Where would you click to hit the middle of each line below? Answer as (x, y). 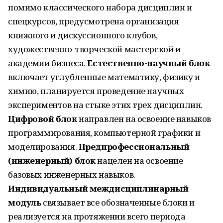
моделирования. (43, 147)
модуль (25, 202)
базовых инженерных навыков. (72, 174)
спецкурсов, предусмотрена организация (94, 21)
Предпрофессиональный (134, 147)
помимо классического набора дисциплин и (100, 7)
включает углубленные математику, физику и (104, 77)
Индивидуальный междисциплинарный (98, 188)
